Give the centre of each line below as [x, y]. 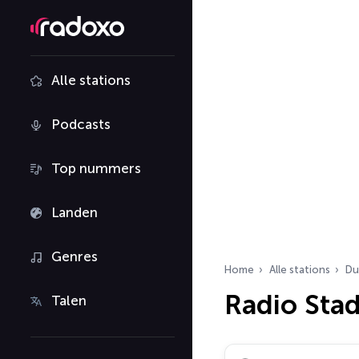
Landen [75, 212]
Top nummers [96, 168]
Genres [75, 256]
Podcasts [81, 124]
